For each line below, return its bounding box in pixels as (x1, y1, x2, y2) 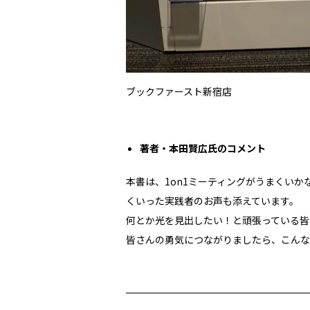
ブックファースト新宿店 (126, 84, 232, 98)
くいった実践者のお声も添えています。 (126, 194, 299, 208)
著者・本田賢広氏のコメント (140, 141, 266, 155)
